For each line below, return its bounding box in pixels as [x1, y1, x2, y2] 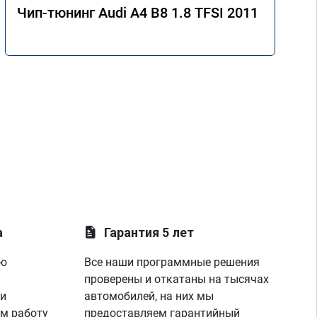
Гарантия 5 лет [104, 225, 195, 240]
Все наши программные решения [84, 255, 260, 269]
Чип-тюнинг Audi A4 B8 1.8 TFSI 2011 [17, 4, 258, 21]
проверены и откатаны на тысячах [84, 272, 270, 286]
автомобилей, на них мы [84, 289, 214, 303]
